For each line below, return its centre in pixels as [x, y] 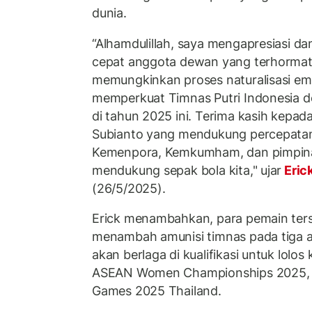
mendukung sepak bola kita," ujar [187, 170]
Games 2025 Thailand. [157, 291]
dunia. [109, 13]
